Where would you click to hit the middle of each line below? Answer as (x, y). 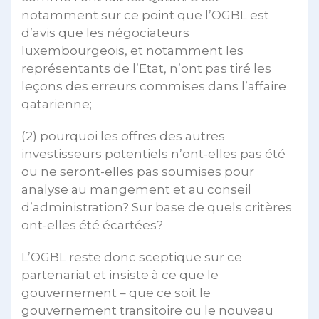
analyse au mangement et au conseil (136, 189)
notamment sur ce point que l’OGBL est (145, 15)
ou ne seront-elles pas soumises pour (138, 172)
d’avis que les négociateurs (105, 33)
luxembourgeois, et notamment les (132, 51)
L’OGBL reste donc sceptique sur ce (132, 257)
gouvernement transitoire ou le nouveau (147, 310)
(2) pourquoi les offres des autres (123, 136)
